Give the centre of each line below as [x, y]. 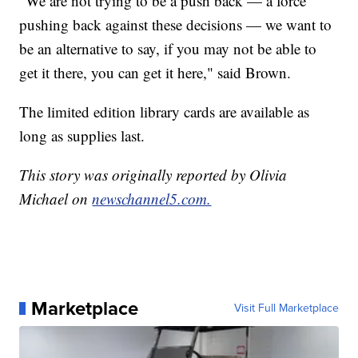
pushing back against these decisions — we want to [176, 24]
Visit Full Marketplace [286, 308]
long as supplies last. [82, 135]
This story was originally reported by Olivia [153, 174]
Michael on [56, 198]
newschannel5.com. [152, 198]
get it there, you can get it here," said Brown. [155, 72]
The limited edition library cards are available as [165, 111]
